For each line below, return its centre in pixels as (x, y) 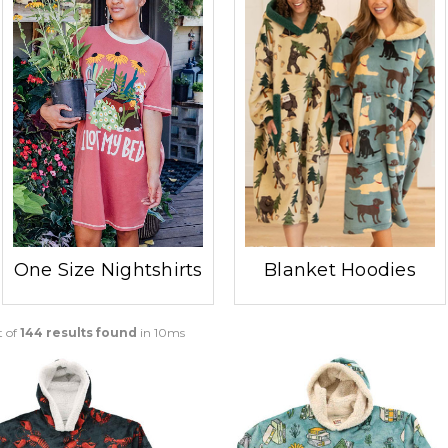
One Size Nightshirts (108, 270)
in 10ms (160, 332)
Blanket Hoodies (340, 270)
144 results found (78, 332)
